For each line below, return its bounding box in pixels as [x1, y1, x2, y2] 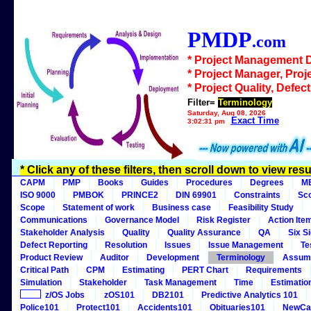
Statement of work [62, 203, 135, 212]
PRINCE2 [121, 190, 158, 200]
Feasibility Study [228, 203, 294, 212]
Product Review [20, 253, 83, 262]
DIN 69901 [176, 190, 217, 200]
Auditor [100, 253, 129, 262]
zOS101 [104, 290, 135, 300]
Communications [20, 215, 87, 225]
